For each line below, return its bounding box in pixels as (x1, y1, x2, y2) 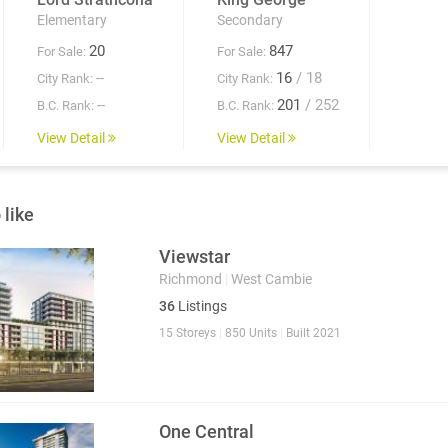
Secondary (217, 12, 283, 29)
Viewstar (158, 246, 230, 268)
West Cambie (227, 271, 312, 288)
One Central (158, 421, 254, 443)
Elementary (37, 12, 107, 29)
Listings (174, 298, 227, 315)
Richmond (158, 271, 225, 288)
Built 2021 (282, 326, 341, 341)
